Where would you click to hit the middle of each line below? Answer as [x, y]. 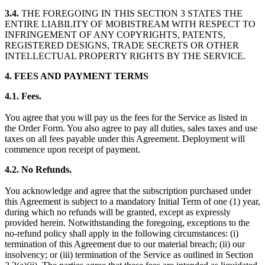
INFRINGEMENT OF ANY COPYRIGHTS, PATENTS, [115, 34]
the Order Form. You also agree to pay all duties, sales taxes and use [131, 128]
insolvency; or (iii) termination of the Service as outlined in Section [129, 254]
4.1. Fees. [23, 96]
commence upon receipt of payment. [72, 149]
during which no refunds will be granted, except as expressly [118, 212]
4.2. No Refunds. [38, 169]
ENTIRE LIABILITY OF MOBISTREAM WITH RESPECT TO [130, 24]
